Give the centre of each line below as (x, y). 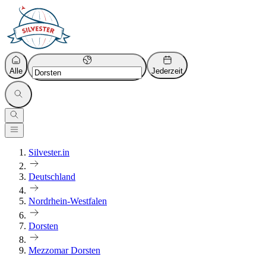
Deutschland (52, 177)
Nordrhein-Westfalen (68, 201)
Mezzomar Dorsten (64, 250)
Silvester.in (49, 152)
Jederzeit (167, 71)
